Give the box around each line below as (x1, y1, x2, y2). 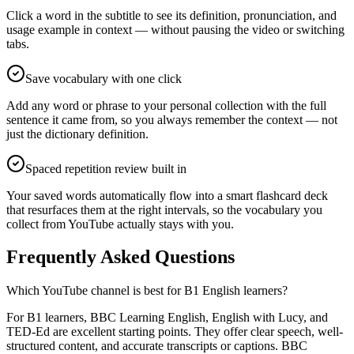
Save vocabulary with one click (25, 71, 182, 85)
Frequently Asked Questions (6, 247, 235, 268)
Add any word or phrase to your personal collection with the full (6, 98, 326, 112)
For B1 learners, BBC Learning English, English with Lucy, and (6, 311, 328, 325)
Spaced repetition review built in (25, 161, 186, 175)
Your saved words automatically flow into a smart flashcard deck (6, 188, 328, 202)
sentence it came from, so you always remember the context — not (6, 112, 337, 126)
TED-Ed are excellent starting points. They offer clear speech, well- (6, 325, 343, 339)
